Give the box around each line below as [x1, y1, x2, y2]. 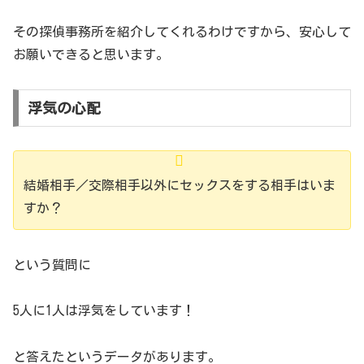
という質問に [13, 258, 91, 271]
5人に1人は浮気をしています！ [13, 304, 195, 318]
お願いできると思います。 [13, 48, 169, 62]
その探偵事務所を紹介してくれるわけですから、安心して [13, 25, 351, 39]
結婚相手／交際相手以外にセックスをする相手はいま [24, 178, 336, 192]
